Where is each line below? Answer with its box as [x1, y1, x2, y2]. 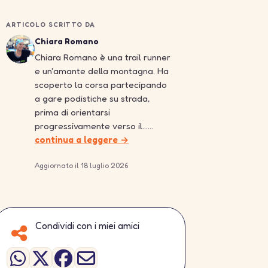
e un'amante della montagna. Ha [35, 65, 169, 77]
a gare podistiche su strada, [35, 93, 150, 104]
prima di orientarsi [35, 106, 110, 118]
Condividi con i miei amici [35, 220, 139, 232]
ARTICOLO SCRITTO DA [6, 20, 95, 29]
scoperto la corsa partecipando [35, 79, 167, 90]
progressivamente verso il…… [35, 120, 153, 132]
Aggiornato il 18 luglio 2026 [35, 161, 128, 170]
